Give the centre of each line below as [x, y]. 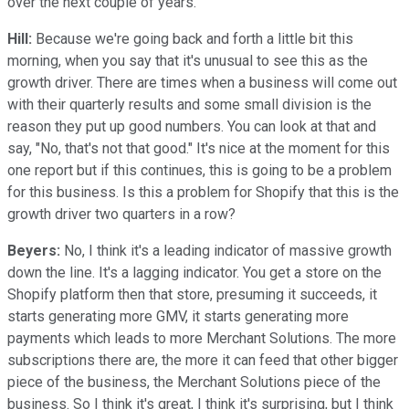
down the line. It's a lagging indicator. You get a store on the [194, 272]
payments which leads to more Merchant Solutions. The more [202, 338]
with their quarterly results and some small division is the [189, 104]
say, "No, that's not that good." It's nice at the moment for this [199, 148]
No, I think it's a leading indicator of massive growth [226, 250]
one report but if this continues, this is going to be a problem [199, 170]
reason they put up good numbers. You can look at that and [192, 126]
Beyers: [34, 250]
